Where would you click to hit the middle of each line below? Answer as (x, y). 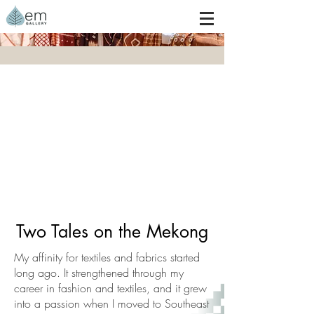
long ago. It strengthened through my (99, 273)
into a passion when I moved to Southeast (111, 303)
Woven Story (112, 183)
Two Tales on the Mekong (112, 231)
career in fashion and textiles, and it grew (110, 288)
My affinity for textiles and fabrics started (107, 257)
